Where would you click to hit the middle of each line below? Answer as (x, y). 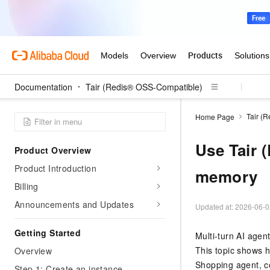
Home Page (215, 116)
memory (227, 176)
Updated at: (215, 206)
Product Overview (53, 150)
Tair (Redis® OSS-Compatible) (144, 87)
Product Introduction (55, 168)
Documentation (43, 87)
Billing (27, 186)
